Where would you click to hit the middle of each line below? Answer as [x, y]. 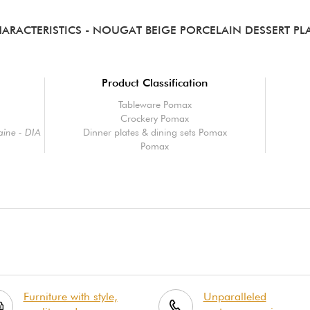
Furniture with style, [70, 296]
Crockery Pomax [155, 118]
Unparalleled [235, 296]
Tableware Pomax [155, 104]
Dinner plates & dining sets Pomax [155, 132]
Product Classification [155, 82]
